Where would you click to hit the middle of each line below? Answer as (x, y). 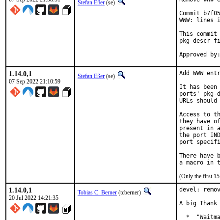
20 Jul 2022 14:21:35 (34, 198)
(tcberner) (130, 192)
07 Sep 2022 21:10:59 (35, 82)
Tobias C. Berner (97, 192)
